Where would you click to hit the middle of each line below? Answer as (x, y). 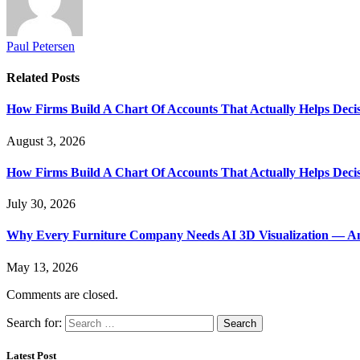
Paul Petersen (41, 46)
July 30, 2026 (41, 204)
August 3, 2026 (46, 141)
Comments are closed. (62, 294)
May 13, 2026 (42, 267)
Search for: (34, 322)
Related (29, 78)
